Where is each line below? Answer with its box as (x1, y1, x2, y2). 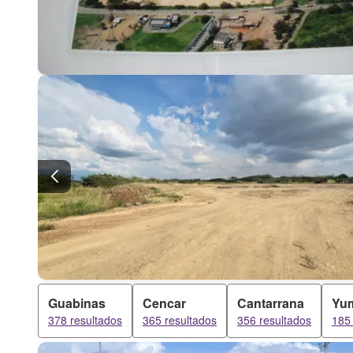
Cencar (143, 294, 186, 312)
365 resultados (143, 312, 217, 328)
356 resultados (237, 312, 311, 328)
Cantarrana (237, 294, 304, 312)
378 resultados (48, 312, 122, 328)
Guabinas (48, 294, 106, 312)
